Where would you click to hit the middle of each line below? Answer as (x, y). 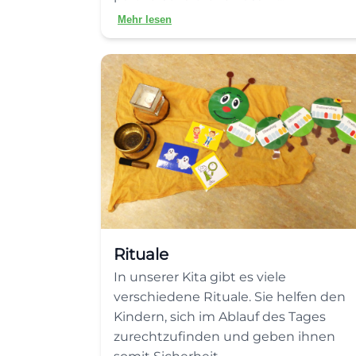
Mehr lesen (145, 19)
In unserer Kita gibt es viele (200, 277)
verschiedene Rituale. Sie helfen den (230, 297)
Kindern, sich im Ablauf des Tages (220, 317)
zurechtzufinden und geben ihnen (224, 337)
